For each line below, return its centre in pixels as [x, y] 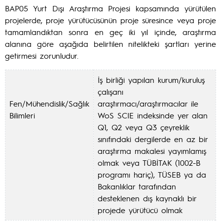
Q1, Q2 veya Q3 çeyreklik [144, 127]
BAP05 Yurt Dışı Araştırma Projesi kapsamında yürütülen [110, 8]
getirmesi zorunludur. [42, 55]
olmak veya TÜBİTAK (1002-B [149, 163]
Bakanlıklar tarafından [137, 186]
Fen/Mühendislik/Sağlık [49, 103]
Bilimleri [22, 115]
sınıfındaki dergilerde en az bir [153, 139]
